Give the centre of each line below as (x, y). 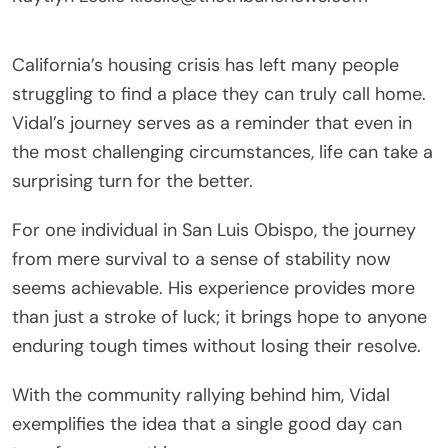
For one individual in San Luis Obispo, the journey (214, 229)
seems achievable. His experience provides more (213, 287)
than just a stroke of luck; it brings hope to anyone (219, 316)
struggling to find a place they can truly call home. (219, 93)
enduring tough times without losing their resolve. (216, 345)
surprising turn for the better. (132, 180)
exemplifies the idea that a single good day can (207, 423)
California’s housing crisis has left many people (205, 64)
